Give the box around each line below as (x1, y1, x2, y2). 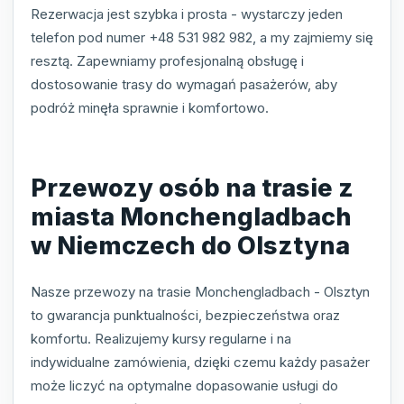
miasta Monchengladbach (31, 201, 352, 232)
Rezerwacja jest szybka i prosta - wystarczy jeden (31, 5, 343, 23)
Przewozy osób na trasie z (31, 172, 353, 203)
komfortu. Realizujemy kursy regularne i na (31, 330, 291, 348)
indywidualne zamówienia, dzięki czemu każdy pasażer (31, 353, 370, 372)
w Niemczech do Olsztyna (31, 230, 350, 261)
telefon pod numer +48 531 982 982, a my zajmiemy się (31, 29, 373, 47)
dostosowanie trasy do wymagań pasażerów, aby (31, 76, 337, 94)
